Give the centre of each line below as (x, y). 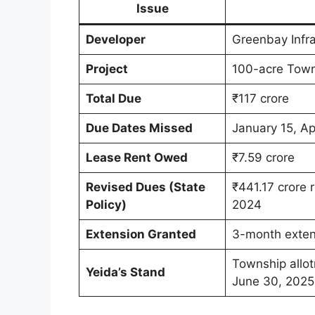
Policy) (106, 204)
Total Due (113, 98)
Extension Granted (141, 234)
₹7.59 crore (263, 157)
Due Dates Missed (139, 128)
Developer (115, 39)
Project (107, 69)
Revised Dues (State (145, 187)
